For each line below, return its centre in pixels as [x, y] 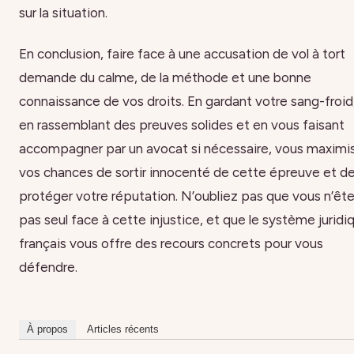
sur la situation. [63, 12]
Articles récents [123, 330]
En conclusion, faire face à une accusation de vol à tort [182, 54]
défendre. [48, 267]
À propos [47, 330]
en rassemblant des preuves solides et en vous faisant [182, 125]
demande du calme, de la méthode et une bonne [165, 78]
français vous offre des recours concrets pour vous [171, 244]
